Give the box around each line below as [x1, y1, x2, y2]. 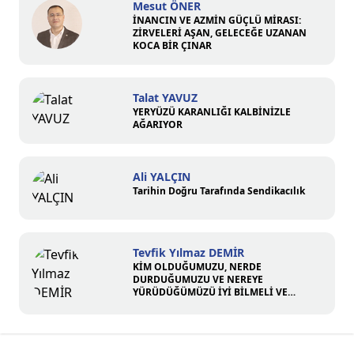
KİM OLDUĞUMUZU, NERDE [133, 260, 262, 273]
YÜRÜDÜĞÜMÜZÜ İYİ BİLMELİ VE [133, 285, 288, 299]
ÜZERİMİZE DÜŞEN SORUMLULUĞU [133, 298, 298, 311]
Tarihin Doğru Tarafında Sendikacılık [133, 184, 305, 198]
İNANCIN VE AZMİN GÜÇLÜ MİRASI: [133, 13, 301, 27]
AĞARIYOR [133, 118, 183, 131]
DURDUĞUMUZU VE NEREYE [133, 273, 263, 286]
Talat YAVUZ [133, 90, 198, 105]
